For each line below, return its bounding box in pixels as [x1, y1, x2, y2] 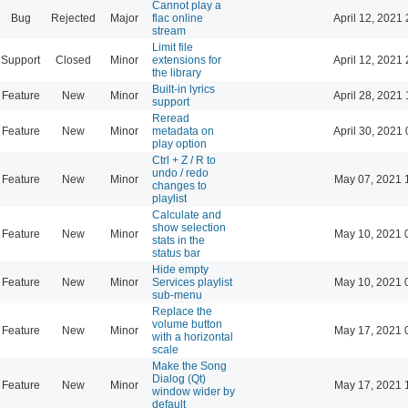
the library [152, 66, 201, 79]
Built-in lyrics [152, 82, 215, 96]
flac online [152, 11, 203, 25]
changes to [152, 178, 207, 192]
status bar [152, 246, 200, 260]
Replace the [152, 304, 212, 318]
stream [152, 24, 186, 37]
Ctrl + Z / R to [152, 153, 216, 167]
